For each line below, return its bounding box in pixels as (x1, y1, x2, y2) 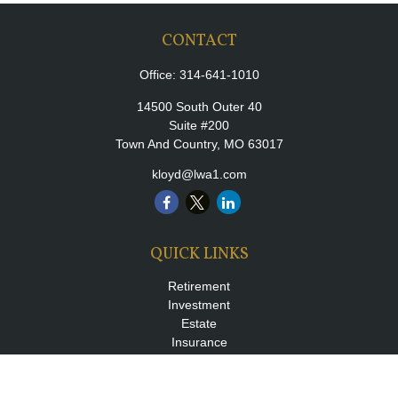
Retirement (168, 279, 230, 293)
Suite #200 (169, 118, 229, 132)
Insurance (171, 335, 227, 349)
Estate (181, 316, 217, 330)
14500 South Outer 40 (136, 99, 262, 114)
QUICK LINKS (149, 243, 249, 266)
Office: (139, 68, 179, 82)
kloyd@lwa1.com (151, 167, 247, 181)
